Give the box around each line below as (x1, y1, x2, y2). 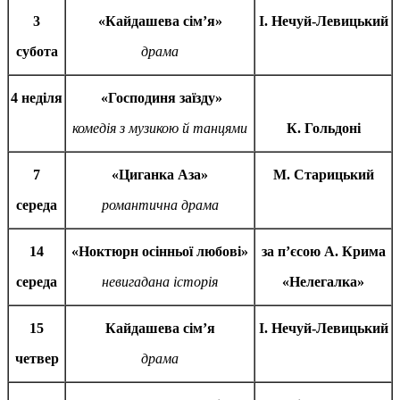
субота (15, 44, 58, 60)
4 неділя (11, 90, 62, 106)
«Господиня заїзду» (97, 90, 222, 106)
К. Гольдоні (286, 121, 361, 137)
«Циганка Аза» (112, 167, 208, 183)
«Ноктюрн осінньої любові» (71, 244, 248, 260)
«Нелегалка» (282, 274, 364, 290)
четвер (14, 351, 59, 367)
